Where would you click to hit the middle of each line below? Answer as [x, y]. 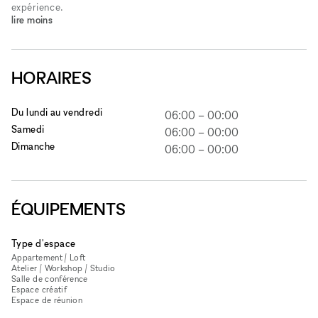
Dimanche [33, 146]
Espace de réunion [47, 300]
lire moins [32, 19]
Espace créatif [39, 289]
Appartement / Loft [49, 257]
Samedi [28, 128]
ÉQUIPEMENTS [68, 209]
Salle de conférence [50, 278]
